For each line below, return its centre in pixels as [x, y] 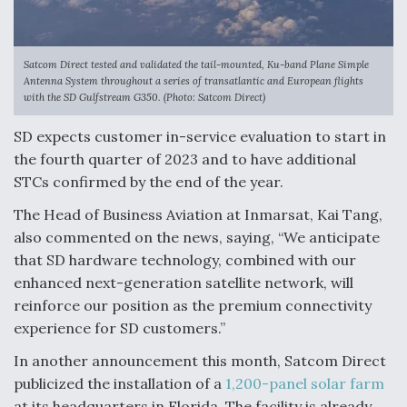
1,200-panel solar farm [305, 384]
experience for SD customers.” [119, 328]
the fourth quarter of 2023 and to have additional [185, 159]
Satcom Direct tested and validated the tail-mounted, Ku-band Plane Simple [196, 65]
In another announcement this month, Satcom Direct [200, 361]
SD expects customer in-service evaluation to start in [200, 137]
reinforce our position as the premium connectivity [193, 306]
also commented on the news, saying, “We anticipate [197, 238]
